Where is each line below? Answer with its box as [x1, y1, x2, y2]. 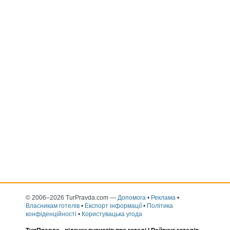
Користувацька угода [82, 210, 142, 218]
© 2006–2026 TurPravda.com [26, 194, 108, 201]
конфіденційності [26, 210, 76, 218]
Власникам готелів [26, 202, 80, 209]
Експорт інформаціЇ [85, 202, 142, 209]
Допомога [118, 194, 146, 201]
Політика [147, 202, 173, 209]
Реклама [151, 194, 176, 201]
